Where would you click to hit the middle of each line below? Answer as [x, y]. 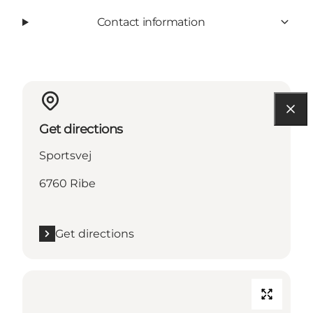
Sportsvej [65, 155]
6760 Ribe [67, 183]
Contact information [151, 22]
